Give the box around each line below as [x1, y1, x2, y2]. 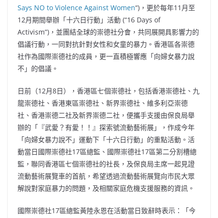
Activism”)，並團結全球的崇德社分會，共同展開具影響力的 [18, 27, 199, 36]
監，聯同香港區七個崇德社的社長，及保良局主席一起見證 [18, 159, 195, 168]
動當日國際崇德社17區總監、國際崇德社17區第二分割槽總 [18, 147, 197, 156]
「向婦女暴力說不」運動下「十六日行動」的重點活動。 [18, 135, 188, 144]
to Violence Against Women [45, 3, 135, 12]
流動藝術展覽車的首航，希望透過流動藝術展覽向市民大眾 [18, 171, 195, 181]
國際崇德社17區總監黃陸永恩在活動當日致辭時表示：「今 [18, 206, 196, 215]
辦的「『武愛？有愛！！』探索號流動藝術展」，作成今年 [18, 123, 195, 132]
